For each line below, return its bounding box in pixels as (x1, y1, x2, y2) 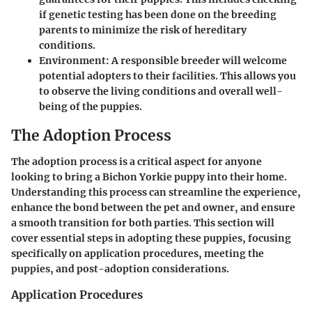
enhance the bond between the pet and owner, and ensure (11, 201, 295, 214)
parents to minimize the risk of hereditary (39, 23, 247, 36)
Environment (39, 54, 106, 67)
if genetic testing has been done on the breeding (39, 8, 276, 21)
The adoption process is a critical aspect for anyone (11, 155, 262, 169)
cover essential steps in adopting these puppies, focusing (11, 232, 291, 245)
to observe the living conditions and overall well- (39, 84, 283, 97)
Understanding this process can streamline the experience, (11, 186, 301, 199)
